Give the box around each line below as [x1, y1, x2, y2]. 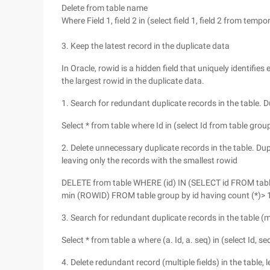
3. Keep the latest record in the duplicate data [61, 41, 230, 51]
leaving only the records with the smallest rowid [61, 155, 237, 165]
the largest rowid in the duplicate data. [61, 76, 204, 86]
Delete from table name [61, 3, 148, 13]
